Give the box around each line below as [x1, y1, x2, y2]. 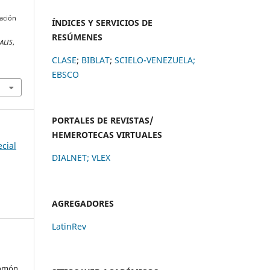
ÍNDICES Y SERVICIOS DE [52, 16, 152, 28]
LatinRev [52, 220, 86, 232]
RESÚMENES [52, 31, 102, 43]
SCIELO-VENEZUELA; [115, 54, 195, 66]
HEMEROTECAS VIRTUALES [52, 128, 162, 140]
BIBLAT [81, 54, 110, 66]
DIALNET [52, 151, 87, 163]
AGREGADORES [52, 197, 114, 209]
